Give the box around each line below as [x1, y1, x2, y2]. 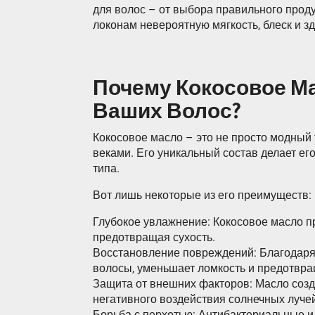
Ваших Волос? [93, 98, 240, 124]
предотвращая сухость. [93, 231, 215, 244]
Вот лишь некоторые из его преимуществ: [93, 188, 311, 202]
